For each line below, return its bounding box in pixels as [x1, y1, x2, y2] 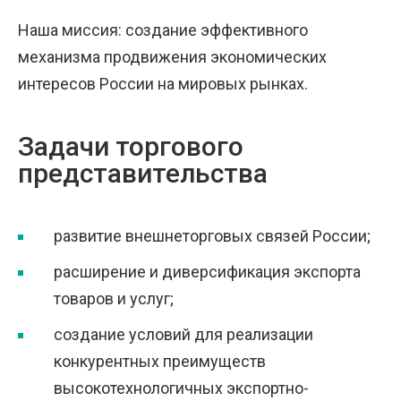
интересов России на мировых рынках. [18, 74, 308, 93]
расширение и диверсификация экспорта [54, 262, 361, 281]
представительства [18, 158, 268, 189]
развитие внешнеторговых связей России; [54, 226, 371, 245]
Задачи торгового [18, 131, 243, 162]
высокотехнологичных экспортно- [54, 379, 309, 397]
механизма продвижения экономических [18, 47, 327, 66]
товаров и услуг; [54, 289, 174, 308]
